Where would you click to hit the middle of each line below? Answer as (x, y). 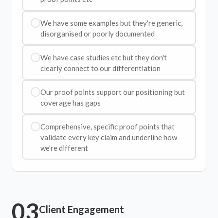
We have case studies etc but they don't (103, 57)
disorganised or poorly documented (97, 33)
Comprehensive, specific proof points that (107, 126)
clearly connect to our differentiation (100, 68)
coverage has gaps (70, 102)
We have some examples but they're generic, (111, 23)
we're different (64, 148)
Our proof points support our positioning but (112, 92)
